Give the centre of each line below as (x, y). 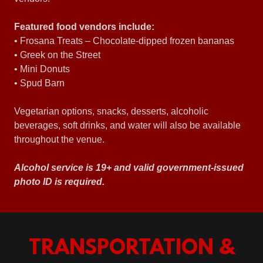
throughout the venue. (59, 139)
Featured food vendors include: (84, 26)
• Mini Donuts (42, 69)
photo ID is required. (59, 181)
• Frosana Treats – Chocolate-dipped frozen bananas (124, 41)
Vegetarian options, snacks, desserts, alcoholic (111, 111)
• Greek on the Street (57, 55)
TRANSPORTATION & (131, 249)
